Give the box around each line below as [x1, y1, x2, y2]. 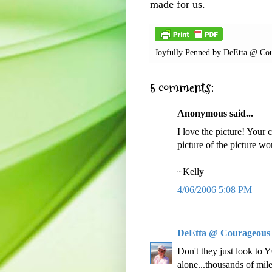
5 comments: [150, 78, 214, 98]
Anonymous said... [177, 108, 253, 119]
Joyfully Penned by [155, 47, 223, 58]
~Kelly [177, 166, 204, 177]
